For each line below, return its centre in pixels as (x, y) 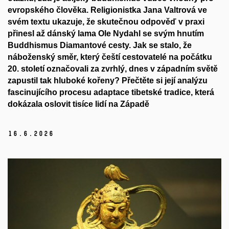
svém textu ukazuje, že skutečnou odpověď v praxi (106, 22)
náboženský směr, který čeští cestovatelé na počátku (110, 57)
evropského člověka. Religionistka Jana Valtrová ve (107, 10)
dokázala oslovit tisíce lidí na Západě (78, 104)
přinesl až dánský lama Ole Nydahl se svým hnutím (106, 34)
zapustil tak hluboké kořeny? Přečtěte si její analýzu (108, 81)
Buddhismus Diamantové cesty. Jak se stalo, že (100, 45)
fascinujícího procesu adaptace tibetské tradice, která (111, 93)
